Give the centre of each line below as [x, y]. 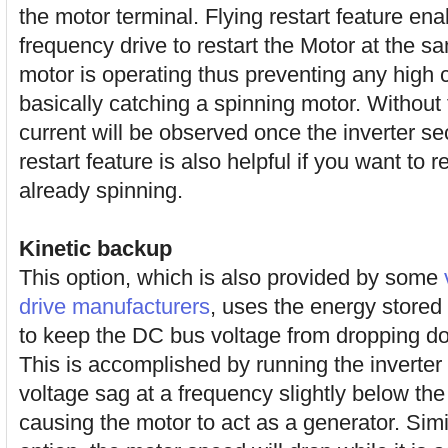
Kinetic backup [95, 248]
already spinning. [101, 190]
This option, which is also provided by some [231, 277]
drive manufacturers [114, 306]
